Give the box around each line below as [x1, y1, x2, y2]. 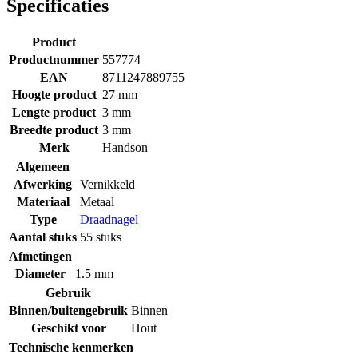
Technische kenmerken [9, 340, 133, 354]
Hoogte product [11, 87, 97, 101]
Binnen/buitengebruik [9, 303, 128, 317]
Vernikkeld [80, 177, 135, 191]
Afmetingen [9, 249, 72, 263]
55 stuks [80, 229, 121, 244]
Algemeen [16, 159, 70, 173]
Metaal [80, 194, 114, 209]
